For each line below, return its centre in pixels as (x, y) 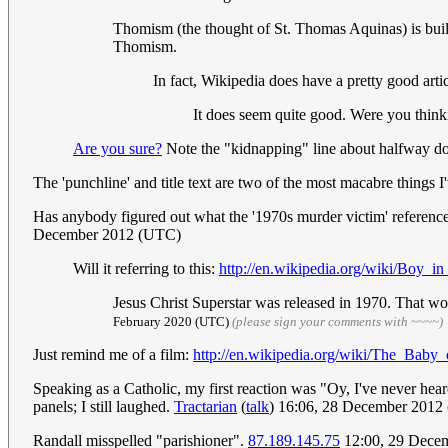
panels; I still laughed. (103, 407)
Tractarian (205, 407)
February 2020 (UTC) (172, 322)
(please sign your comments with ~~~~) (337, 322)
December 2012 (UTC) (107, 235)
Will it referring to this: (146, 269)
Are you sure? (117, 149)
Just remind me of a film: (113, 355)
